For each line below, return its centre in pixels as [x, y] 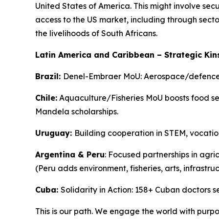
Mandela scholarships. [77, 111]
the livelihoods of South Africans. [96, 33]
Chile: [46, 98]
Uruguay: [55, 133]
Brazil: [49, 76]
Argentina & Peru [70, 154]
